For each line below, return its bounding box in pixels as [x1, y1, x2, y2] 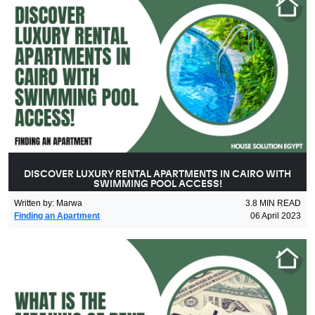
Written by [14, 198, 52, 209]
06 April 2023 [250, 211, 301, 221]
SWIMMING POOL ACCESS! [93, 179, 222, 190]
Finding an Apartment [14, 211, 100, 221]
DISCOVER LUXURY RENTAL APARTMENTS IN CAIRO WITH [24, 169, 291, 180]
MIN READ [259, 198, 301, 209]
